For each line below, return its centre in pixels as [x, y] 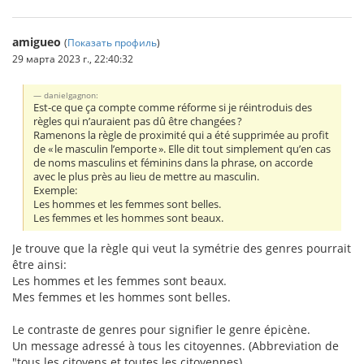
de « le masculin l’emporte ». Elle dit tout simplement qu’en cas [182, 149]
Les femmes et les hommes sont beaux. [129, 219]
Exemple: [56, 191]
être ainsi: [39, 265]
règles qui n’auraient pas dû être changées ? [138, 122]
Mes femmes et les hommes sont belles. [121, 297]
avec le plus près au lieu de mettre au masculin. [147, 177]
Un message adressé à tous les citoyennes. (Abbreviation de [175, 346]
